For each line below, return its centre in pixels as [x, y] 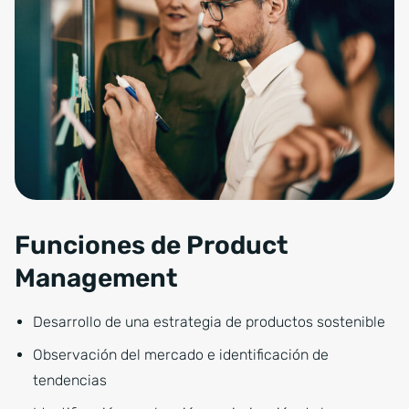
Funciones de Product [152, 245]
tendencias [70, 380]
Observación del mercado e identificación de [181, 355]
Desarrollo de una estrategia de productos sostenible [209, 322]
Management [96, 278]
